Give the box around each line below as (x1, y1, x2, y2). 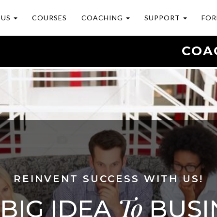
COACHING (81, 14, 125, 22)
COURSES (31, 14, 67, 22)
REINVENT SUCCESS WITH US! (14, 173, 203, 185)
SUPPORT (144, 14, 182, 22)
